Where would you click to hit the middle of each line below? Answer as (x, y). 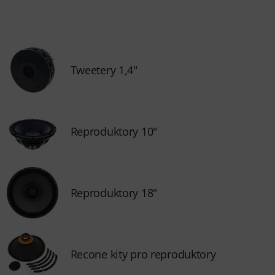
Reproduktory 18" (114, 193)
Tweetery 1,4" (104, 70)
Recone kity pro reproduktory (143, 254)
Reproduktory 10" (114, 131)
